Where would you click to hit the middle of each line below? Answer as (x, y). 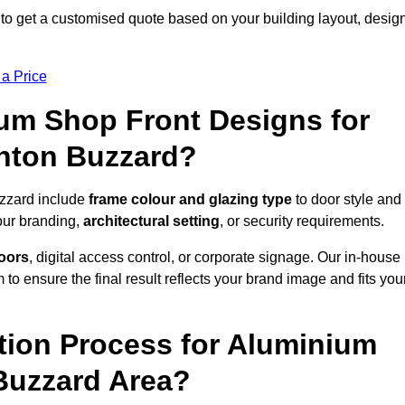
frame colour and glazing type (190, 200)
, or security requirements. (302, 221)
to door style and (347, 200)
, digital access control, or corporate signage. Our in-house (215, 258)
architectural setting (151, 221)
